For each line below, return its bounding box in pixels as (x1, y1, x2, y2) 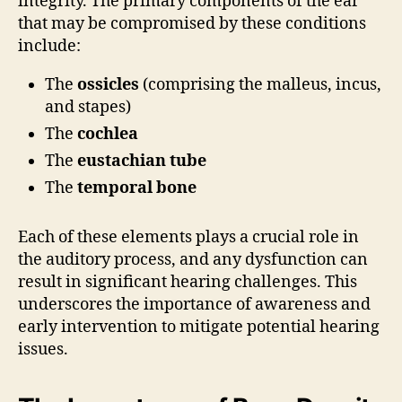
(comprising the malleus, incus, (139, 74, 381, 95)
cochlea (77, 123, 138, 144)
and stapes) (45, 96, 131, 118)
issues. (18, 338, 68, 360)
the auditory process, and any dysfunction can (18, 249, 368, 270)
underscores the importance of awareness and (18, 293, 371, 315)
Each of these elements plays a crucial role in (18, 226, 359, 248)
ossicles (77, 74, 139, 95)
